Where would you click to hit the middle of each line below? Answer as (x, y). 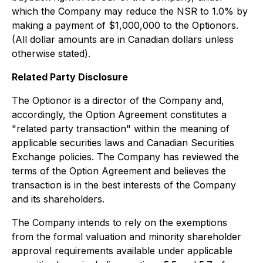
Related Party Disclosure (70, 77)
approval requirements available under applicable (122, 250)
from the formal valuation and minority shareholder (127, 236)
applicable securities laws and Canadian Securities (123, 142)
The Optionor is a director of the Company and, (118, 100)
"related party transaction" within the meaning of (121, 128)
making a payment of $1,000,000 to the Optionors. (125, 25)
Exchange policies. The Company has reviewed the (125, 156)
